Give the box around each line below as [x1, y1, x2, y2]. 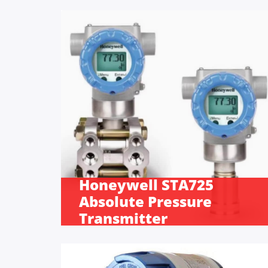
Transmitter [79, 208, 167, 228]
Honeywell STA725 [79, 174, 214, 194]
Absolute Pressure [79, 191, 212, 211]
